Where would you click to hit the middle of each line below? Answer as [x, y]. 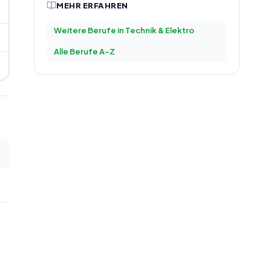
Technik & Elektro [160, 30]
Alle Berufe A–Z [84, 51]
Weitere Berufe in [90, 30]
